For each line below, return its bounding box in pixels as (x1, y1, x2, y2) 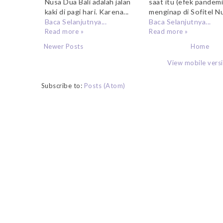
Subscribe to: (41, 82, 84, 90)
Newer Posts (44, 42, 84, 51)
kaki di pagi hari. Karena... (44, 7, 129, 16)
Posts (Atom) (84, 82, 125, 90)
